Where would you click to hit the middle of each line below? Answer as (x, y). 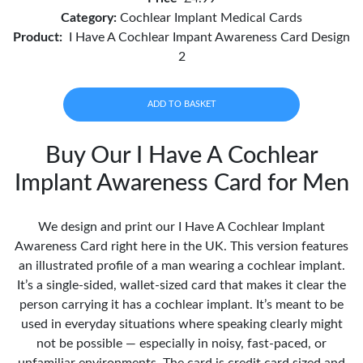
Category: (90, 17)
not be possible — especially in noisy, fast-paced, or (181, 343)
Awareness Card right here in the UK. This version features (181, 246)
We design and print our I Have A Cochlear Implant (181, 226)
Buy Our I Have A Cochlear (181, 156)
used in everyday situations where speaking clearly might (181, 324)
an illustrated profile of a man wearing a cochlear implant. (181, 265)
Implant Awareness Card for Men (181, 183)
